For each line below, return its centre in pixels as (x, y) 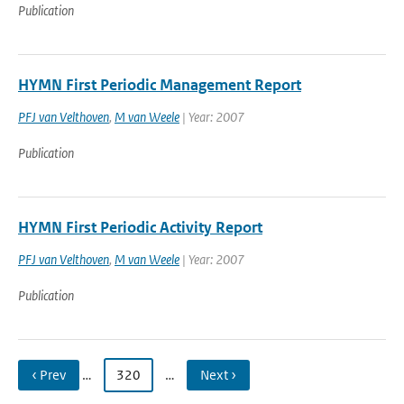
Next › (218, 375)
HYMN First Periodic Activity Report (140, 227)
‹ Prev (49, 375)
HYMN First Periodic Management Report (160, 85)
